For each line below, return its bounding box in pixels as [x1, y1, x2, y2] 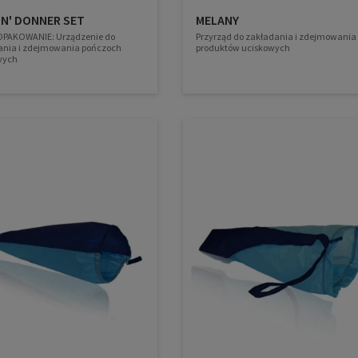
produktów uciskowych [195, 41, 290, 54]
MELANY [195, 11, 239, 28]
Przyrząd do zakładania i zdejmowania [195, 30, 356, 42]
